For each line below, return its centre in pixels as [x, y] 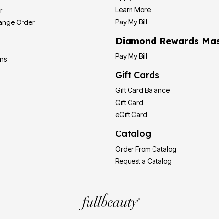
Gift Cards [137, 75]
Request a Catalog [143, 161]
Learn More [133, 10]
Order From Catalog [146, 149]
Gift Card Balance [142, 90]
